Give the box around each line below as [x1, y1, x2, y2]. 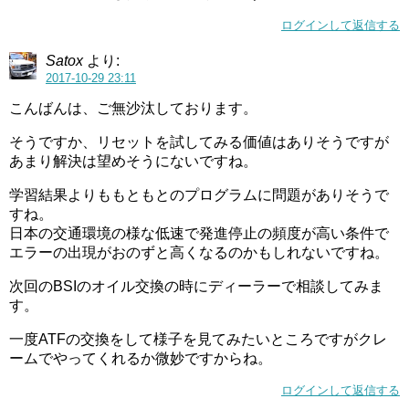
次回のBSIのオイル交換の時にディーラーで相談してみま [9, 278, 383, 294]
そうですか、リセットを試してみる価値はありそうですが [9, 134, 389, 150]
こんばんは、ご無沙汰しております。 [9, 100, 257, 116]
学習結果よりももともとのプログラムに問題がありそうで [9, 187, 389, 203]
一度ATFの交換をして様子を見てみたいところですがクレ [9, 331, 387, 347]
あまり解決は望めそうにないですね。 [9, 153, 257, 169]
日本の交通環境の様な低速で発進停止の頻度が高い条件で [9, 225, 389, 241]
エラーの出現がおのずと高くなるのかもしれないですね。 [9, 245, 389, 260]
